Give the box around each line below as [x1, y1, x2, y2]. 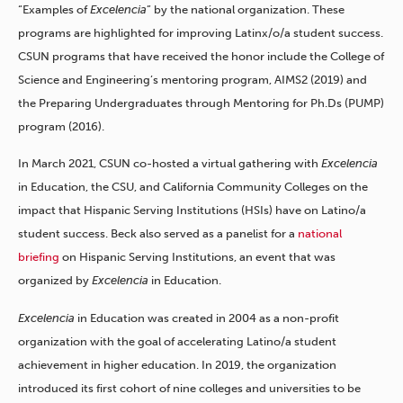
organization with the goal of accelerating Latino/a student [18, 334, 336, 348]
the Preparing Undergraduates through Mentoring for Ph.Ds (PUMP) [18, 95, 384, 110]
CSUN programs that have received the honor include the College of [18, 49, 384, 63]
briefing [18, 250, 59, 264]
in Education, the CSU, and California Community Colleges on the [18, 180, 368, 194]
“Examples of [18, 2, 90, 16]
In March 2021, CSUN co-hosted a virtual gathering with [18, 157, 321, 171]
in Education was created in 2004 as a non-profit [75, 310, 339, 325]
